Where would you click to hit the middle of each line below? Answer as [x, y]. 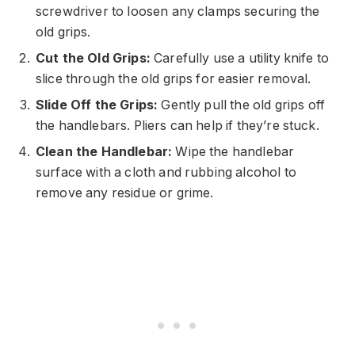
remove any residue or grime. [125, 193]
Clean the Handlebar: [104, 151]
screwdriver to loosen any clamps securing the [178, 11]
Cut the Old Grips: [93, 58]
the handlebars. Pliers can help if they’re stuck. [177, 125]
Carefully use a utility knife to [240, 58]
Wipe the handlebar [233, 151]
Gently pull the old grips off [241, 105]
